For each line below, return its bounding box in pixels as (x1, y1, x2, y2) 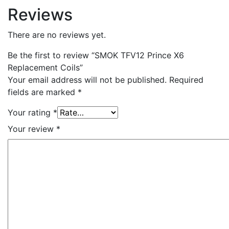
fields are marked (8, 87, 78, 98)
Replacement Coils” (8, 62, 83, 73)
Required (169, 75, 203, 85)
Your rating (8, 107, 53, 118)
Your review (8, 124, 56, 134)
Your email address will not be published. (8, 75, 167, 85)
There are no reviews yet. (8, 30, 106, 40)
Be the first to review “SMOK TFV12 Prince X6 (8, 50, 184, 61)
